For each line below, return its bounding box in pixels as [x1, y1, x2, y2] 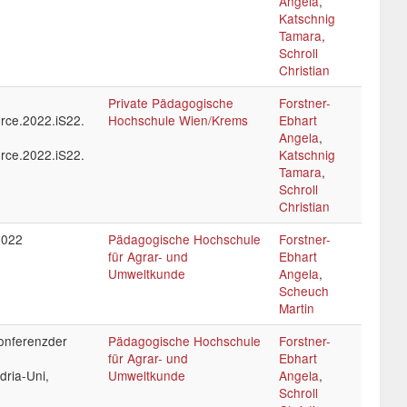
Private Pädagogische [108, 94, 233, 112]
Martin [279, 299, 314, 317]
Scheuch [279, 282, 329, 300]
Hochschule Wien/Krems [108, 111, 248, 129]
